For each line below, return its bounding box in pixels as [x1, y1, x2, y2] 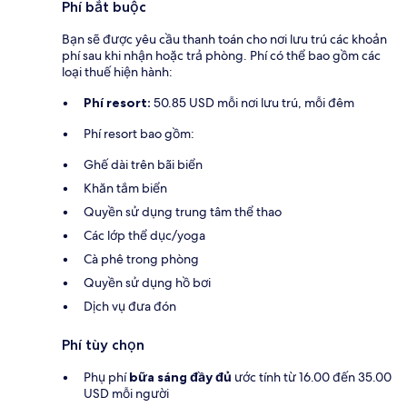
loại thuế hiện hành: [62, 63, 173, 80]
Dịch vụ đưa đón [84, 297, 176, 314]
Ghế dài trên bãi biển [84, 155, 203, 173]
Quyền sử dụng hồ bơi [84, 273, 211, 291]
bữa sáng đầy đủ [129, 368, 232, 385]
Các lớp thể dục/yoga [84, 226, 205, 243]
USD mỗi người [84, 384, 169, 402]
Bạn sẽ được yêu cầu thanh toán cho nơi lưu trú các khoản [62, 30, 387, 47]
